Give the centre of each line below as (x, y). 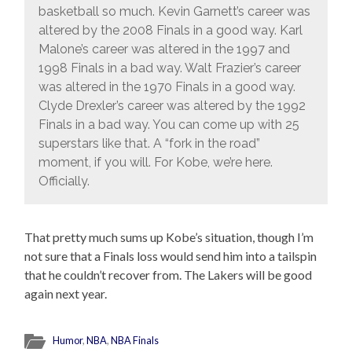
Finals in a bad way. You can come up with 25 (169, 124)
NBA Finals (135, 341)
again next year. (66, 294)
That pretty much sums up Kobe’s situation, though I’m (169, 237)
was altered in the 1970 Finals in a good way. (167, 86)
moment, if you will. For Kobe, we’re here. (155, 162)
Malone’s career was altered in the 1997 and (164, 49)
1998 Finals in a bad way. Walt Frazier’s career (169, 68)
